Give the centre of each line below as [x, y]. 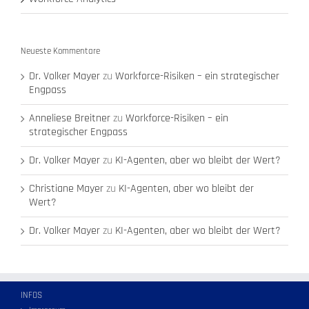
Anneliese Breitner [70, 118]
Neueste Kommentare [60, 51]
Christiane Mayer [66, 188]
